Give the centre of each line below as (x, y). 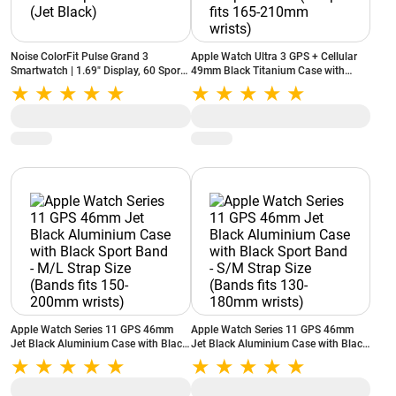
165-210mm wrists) (237, 99)
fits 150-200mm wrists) (66, 372)
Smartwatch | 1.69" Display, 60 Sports (100, 71)
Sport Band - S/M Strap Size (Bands (276, 358)
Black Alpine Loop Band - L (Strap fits (280, 85)
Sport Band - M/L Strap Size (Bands (96, 358)
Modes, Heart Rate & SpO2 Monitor (94, 85)
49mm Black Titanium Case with (267, 71)
